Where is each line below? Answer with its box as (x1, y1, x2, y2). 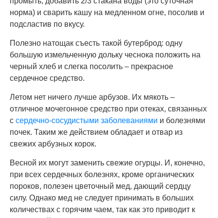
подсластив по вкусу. (10, 19, 85, 28)
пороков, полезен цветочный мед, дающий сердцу (10, 182, 191, 190)
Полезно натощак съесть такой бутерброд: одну (10, 38, 182, 47)
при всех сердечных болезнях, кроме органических (10, 170, 194, 179)
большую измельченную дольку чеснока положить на (10, 50, 200, 59)
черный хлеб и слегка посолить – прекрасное (10, 62, 173, 71)
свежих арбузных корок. (10, 139, 96, 148)
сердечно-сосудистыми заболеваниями (16, 116, 158, 125)
